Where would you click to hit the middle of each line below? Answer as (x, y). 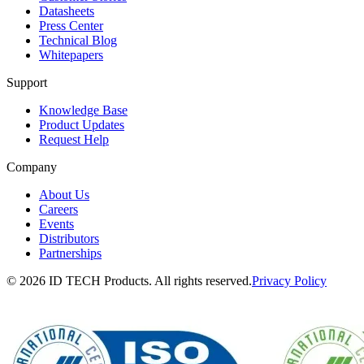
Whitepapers (71, 54)
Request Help (74, 139)
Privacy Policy (289, 280)
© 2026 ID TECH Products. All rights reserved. (129, 280)
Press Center (71, 25)
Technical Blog (78, 40)
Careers (58, 209)
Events (56, 223)
